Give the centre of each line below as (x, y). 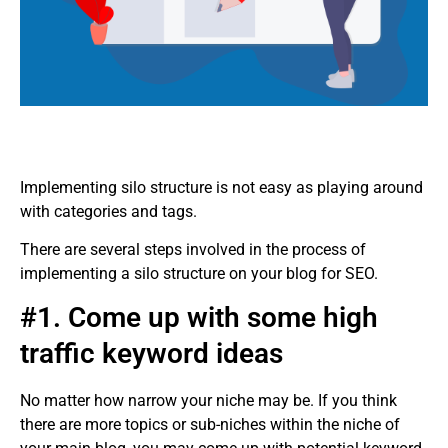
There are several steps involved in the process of (193, 250)
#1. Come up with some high (199, 317)
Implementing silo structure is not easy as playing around (221, 187)
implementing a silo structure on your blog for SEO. (199, 274)
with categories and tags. (108, 211)
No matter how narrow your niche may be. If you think (208, 400)
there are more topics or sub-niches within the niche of (210, 424)
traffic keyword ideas (151, 353)
